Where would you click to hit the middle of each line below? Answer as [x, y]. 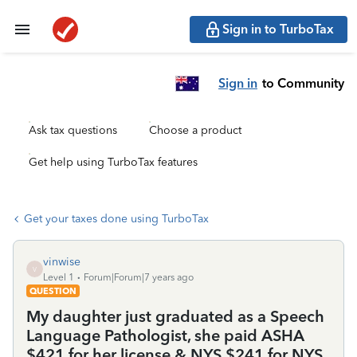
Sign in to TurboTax [278, 29]
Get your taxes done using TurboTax [116, 219]
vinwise [62, 262]
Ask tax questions [73, 130]
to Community [303, 83]
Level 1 [59, 277]
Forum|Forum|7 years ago [139, 277]
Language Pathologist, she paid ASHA [165, 335]
